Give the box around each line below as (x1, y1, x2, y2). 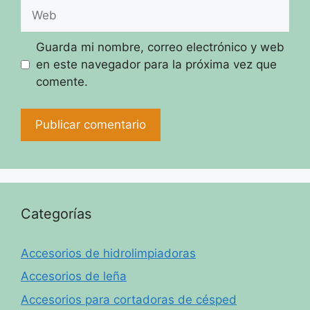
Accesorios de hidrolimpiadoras (21, 246, 196, 260)
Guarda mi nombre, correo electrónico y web (35, 40, 284, 55)
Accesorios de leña (21, 269, 127, 284)
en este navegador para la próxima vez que (35, 57, 277, 72)
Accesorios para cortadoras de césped (21, 292, 237, 307)
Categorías (21, 205, 91, 222)
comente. (35, 75, 88, 89)
